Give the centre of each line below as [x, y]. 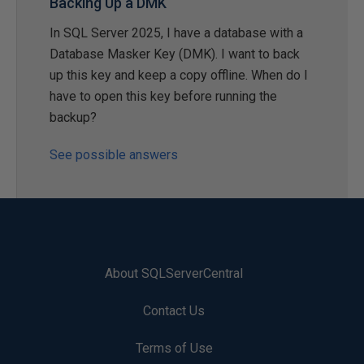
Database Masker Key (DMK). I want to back [175, 54]
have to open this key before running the [163, 96]
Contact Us [174, 311]
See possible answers [114, 155]
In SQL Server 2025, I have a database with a [176, 33]
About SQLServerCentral [174, 273]
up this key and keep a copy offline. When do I [179, 75]
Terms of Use [174, 348]
